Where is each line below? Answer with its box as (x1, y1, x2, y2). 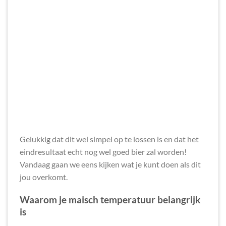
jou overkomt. (20, 172, 68, 182)
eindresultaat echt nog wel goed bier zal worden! (20, 147, 187, 157)
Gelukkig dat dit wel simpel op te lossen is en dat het (20, 134, 199, 144)
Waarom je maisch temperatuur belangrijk (20, 194, 200, 206)
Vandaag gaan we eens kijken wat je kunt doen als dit (20, 159, 201, 169)
